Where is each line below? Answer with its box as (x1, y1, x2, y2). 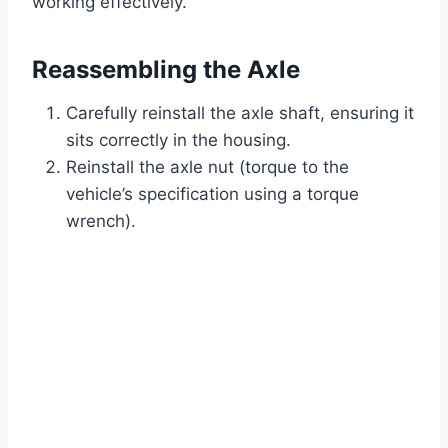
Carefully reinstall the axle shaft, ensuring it (66, 103, 414, 124)
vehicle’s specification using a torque (66, 184, 359, 205)
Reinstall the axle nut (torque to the (66, 157, 349, 178)
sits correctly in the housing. (66, 130, 291, 151)
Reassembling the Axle (32, 55, 300, 85)
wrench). (66, 211, 136, 232)
